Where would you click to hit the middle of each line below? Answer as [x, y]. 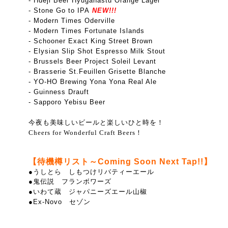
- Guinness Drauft [59, 92]
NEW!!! [103, 10]
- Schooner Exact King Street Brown [91, 41]
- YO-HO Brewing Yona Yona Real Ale [93, 82]
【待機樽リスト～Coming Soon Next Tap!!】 [120, 162]
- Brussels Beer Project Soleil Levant [92, 61]
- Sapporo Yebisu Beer [67, 102]
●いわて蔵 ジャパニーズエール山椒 [88, 192]
